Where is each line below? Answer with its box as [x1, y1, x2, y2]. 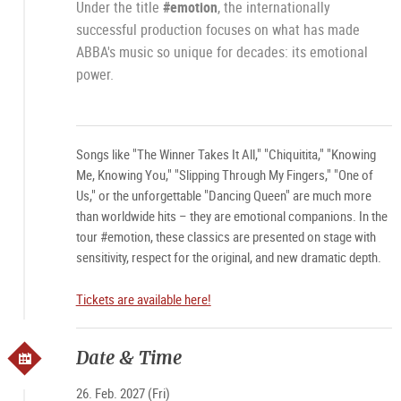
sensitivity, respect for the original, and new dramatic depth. [75, 248, 381, 266]
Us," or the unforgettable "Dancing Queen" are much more [75, 186, 371, 204]
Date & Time [75, 346, 182, 370]
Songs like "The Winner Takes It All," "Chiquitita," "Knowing [75, 145, 376, 163]
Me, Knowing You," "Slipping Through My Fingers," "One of [75, 166, 373, 183]
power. [75, 64, 114, 84]
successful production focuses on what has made [75, 20, 360, 39]
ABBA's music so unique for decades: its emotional [75, 42, 368, 62]
